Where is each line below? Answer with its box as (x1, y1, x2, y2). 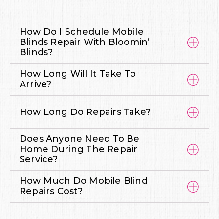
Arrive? (20, 79, 52, 90)
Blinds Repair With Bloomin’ (20, 36, 150, 47)
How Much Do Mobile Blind (20, 175, 148, 187)
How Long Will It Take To (20, 68, 136, 80)
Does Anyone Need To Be (20, 133, 140, 144)
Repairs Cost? (20, 186, 83, 197)
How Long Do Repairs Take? (20, 106, 151, 117)
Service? (20, 153, 58, 165)
